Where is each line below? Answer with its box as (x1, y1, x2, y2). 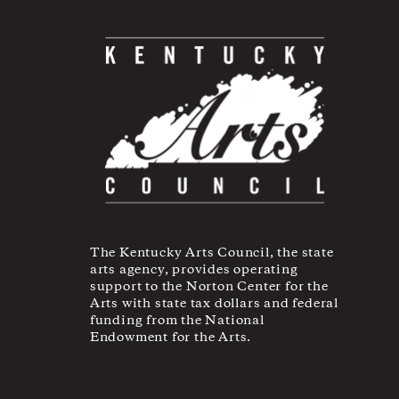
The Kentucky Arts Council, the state (89, 244, 334, 263)
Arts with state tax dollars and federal (89, 295, 339, 313)
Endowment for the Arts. (89, 329, 252, 347)
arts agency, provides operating (89, 261, 298, 280)
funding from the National (89, 312, 265, 330)
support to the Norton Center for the (89, 278, 329, 297)
